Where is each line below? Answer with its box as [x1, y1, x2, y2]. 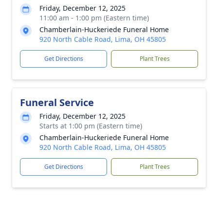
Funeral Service [20, 96, 94, 109]
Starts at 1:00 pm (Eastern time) [39, 121, 142, 130]
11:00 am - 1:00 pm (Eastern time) [39, 13, 149, 22]
